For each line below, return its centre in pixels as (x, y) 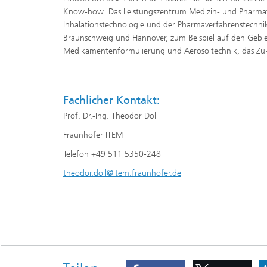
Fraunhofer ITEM (93, 135)
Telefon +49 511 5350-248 (112, 154)
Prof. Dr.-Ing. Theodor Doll (111, 116)
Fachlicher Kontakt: (111, 100)
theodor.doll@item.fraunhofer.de (122, 173)
